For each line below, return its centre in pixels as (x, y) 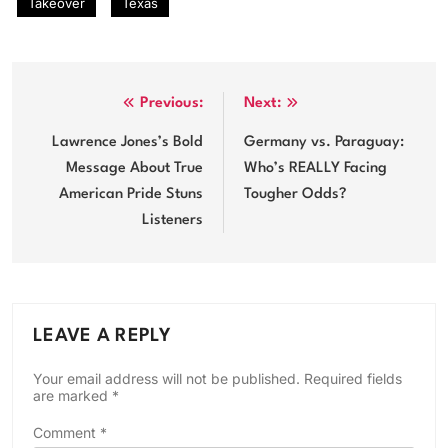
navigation (82, 144)
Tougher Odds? (295, 194)
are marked (72, 395)
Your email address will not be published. (166, 378)
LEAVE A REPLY (102, 335)
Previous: (171, 103)
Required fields (353, 378)
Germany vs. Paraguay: (324, 142)
